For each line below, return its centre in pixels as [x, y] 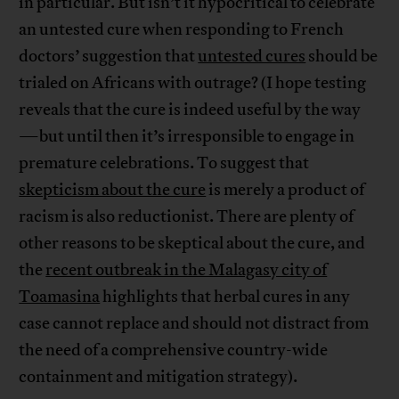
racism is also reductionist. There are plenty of [187, 217]
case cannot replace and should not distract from [194, 324]
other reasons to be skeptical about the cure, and [192, 244]
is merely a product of [285, 190]
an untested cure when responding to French [182, 30]
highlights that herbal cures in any [225, 297]
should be [342, 57]
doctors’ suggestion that [109, 57]
